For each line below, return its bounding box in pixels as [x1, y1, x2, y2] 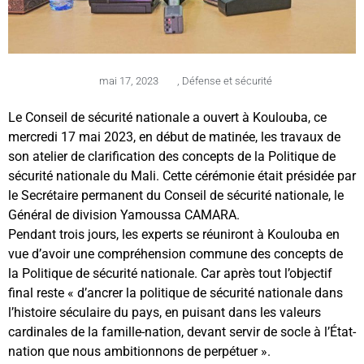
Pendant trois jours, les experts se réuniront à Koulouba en [8, 226, 340, 242]
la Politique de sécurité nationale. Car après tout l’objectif [8, 265, 332, 281]
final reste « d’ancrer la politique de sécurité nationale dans [8, 284, 343, 301]
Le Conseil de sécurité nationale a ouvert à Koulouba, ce [8, 109, 327, 125]
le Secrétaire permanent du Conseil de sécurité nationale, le [8, 187, 344, 203]
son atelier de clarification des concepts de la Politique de [8, 148, 336, 164]
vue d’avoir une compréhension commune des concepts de [8, 245, 343, 262]
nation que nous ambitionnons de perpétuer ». [8, 343, 271, 359]
